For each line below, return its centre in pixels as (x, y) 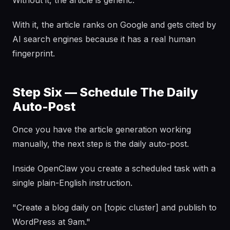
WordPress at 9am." (51, 222)
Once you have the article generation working (102, 129)
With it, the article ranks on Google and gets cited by (114, 25)
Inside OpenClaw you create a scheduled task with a (114, 168)
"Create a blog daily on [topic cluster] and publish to (114, 207)
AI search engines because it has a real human (104, 39)
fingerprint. (34, 53)
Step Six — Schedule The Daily (105, 92)
